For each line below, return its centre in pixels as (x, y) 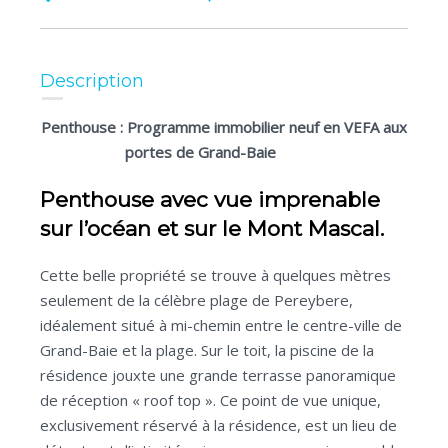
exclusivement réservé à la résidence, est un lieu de (218, 425)
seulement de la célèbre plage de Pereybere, (196, 300)
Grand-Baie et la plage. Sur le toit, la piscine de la (207, 350)
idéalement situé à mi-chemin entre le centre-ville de (221, 325)
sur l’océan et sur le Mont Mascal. (212, 228)
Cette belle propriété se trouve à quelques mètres (215, 275)
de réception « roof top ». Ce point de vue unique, (210, 400)
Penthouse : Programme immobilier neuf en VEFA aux (224, 127)
